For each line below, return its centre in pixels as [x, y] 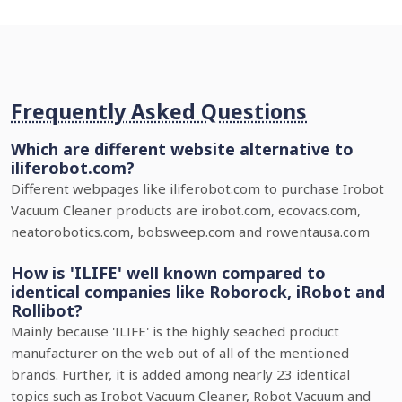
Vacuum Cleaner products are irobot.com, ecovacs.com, [186, 210]
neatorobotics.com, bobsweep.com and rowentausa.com [190, 232]
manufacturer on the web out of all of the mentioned [180, 353]
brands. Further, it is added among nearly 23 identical [180, 374]
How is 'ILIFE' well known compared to [168, 273]
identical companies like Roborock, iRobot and [198, 292]
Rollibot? [47, 310]
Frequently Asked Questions [159, 111]
